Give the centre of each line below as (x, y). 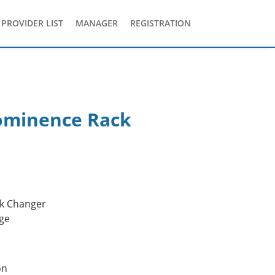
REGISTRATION (161, 23)
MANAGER (97, 23)
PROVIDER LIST (32, 23)
